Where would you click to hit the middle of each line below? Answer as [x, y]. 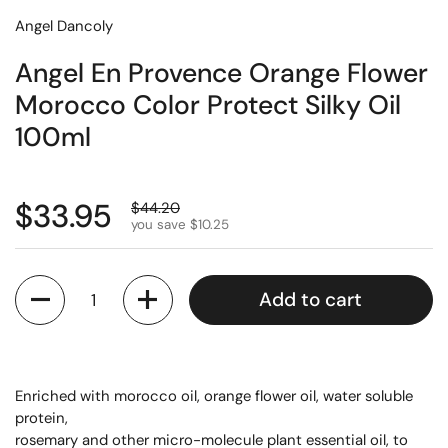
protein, [43, 417]
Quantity [46, 285]
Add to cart [311, 300]
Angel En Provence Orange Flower [221, 72]
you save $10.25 [180, 225]
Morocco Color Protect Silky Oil [208, 104]
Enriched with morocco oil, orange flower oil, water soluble [214, 395]
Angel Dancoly [64, 25]
